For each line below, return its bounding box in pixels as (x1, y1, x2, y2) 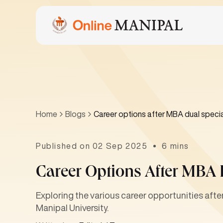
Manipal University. (36, 203, 109, 212)
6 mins (162, 142, 190, 150)
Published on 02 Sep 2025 (36, 142, 148, 150)
